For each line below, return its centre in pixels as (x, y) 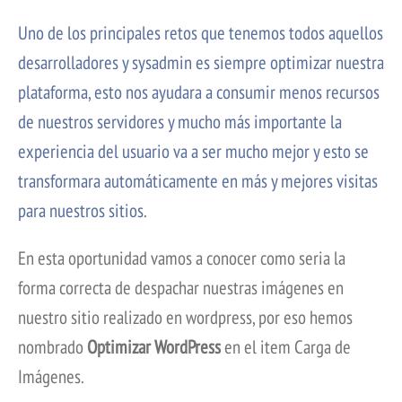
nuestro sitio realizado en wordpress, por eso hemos (185, 318)
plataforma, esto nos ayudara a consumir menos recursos (199, 92)
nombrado (52, 347)
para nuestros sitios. (83, 211)
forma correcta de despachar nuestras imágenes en (181, 288)
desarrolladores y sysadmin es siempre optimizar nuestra (201, 63)
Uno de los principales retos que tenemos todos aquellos (201, 33)
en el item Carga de (286, 347)
